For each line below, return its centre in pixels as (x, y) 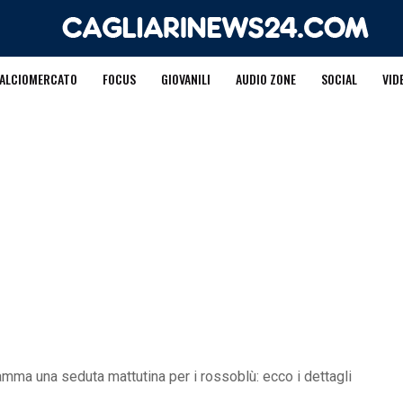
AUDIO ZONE (265, 79)
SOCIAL (339, 79)
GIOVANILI (185, 79)
